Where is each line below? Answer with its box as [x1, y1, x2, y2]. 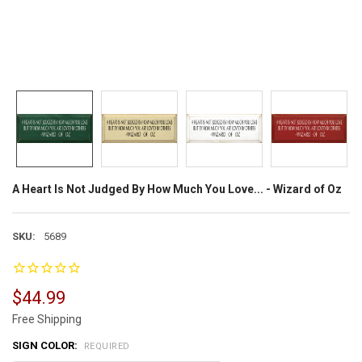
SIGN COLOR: [11, 339, 80, 352]
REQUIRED [83, 341, 130, 351]
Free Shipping [11, 313, 82, 326]
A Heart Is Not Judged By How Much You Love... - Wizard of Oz [11, 183, 342, 196]
